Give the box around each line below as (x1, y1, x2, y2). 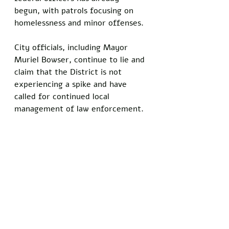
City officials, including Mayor (14, 41, 130, 53)
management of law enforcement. (14, 103, 144, 114)
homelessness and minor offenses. (14, 17, 146, 29)
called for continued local (14, 90, 112, 102)
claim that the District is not (14, 66, 124, 78)
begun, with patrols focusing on (14, 5, 136, 16)
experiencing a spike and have (14, 78, 129, 90)
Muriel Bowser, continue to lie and (14, 54, 147, 65)
